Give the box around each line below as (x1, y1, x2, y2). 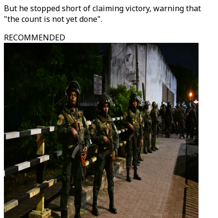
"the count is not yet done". (4, 14, 102, 24)
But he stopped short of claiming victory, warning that (4, 3, 201, 14)
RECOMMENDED (4, 32, 65, 43)
